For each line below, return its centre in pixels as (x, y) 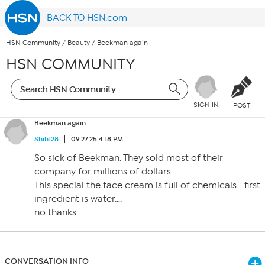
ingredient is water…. (78, 199)
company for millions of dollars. (104, 172)
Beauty (79, 43)
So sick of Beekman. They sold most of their (129, 158)
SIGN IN (206, 105)
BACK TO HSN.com (87, 18)
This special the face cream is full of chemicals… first (147, 185)
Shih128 (46, 139)
